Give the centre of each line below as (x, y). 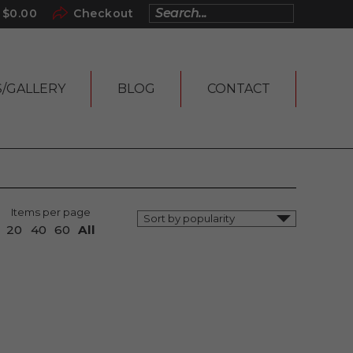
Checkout (103, 13)
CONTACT (239, 88)
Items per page (50, 212)
